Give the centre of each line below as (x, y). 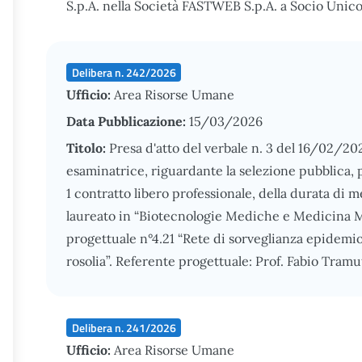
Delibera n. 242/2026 (124, 72)
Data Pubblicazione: (128, 121)
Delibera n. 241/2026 (124, 327)
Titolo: (88, 148)
